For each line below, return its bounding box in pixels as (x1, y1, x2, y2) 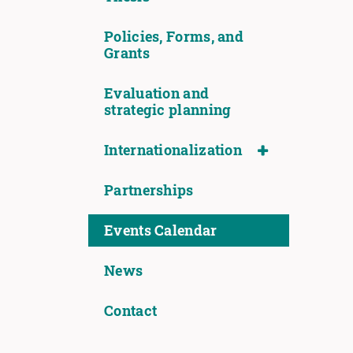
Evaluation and (104, 84, 210, 102)
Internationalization (104, 141, 242, 159)
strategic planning (104, 101, 232, 119)
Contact (104, 302, 158, 320)
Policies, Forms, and (104, 28, 244, 46)
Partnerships (104, 181, 194, 199)
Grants (104, 44, 150, 62)
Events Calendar (104, 221, 217, 240)
